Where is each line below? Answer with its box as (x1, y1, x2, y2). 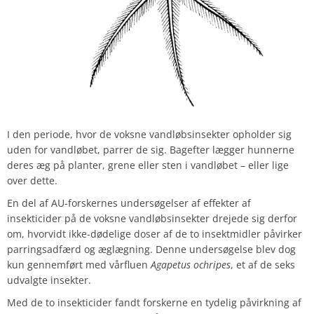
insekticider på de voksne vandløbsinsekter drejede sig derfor (7, 211, 297, 225)
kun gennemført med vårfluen (7, 257, 151, 271)
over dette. (7, 173, 57, 187)
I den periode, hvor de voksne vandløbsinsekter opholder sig (7, 127, 292, 141)
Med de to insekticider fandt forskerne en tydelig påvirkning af (7, 295, 301, 309)
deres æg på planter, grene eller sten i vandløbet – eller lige (7, 158, 289, 172)
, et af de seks (231, 257, 295, 271)
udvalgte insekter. (7, 273, 91, 287)
